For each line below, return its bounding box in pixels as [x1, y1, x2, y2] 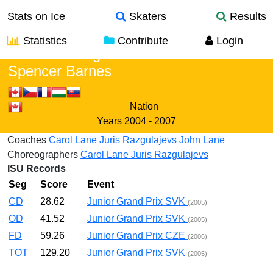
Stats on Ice [7, 10, 65, 23]
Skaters [126, 10, 166, 23]
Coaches [7, 135, 46, 145]
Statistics [20, 35, 67, 47]
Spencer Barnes [8, 63, 112, 79]
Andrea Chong [8, 46, 101, 62]
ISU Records [7, 163, 66, 174]
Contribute [115, 35, 168, 47]
